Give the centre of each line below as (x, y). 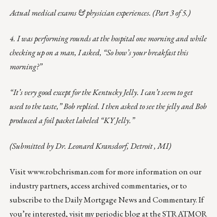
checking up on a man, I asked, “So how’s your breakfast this (99, 52)
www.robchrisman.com (66, 171)
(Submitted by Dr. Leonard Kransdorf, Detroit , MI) (90, 146)
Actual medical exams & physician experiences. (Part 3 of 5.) (100, 12)
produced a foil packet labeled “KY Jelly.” (72, 120)
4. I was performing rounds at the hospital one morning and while (108, 38)
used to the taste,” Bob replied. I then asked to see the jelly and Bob (108, 106)
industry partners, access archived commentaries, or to (98, 185)
